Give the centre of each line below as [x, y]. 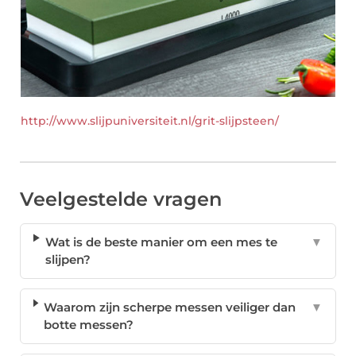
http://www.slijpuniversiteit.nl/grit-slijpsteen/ [150, 121]
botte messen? [89, 325]
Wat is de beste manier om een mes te [162, 242]
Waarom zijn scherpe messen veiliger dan [170, 308]
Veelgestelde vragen [121, 199]
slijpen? [68, 260]
